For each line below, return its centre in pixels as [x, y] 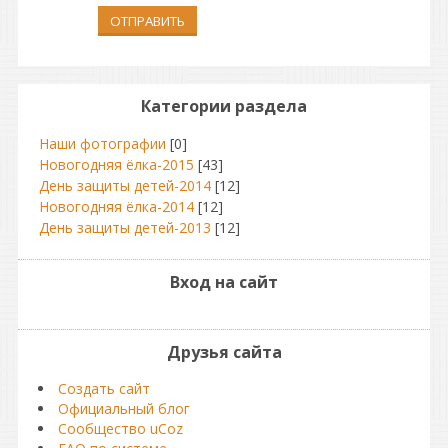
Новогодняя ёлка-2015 [116, 164]
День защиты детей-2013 [125, 227]
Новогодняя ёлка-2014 [116, 206]
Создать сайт [104, 388]
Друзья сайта [224, 351]
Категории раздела [224, 105]
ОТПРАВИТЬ [147, 20]
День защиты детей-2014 [125, 185]
